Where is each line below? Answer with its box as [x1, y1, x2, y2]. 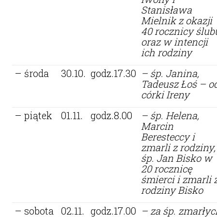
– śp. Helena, [141, 108, 199, 122]
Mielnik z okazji [141, 14, 212, 27]
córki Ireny [141, 88, 189, 101]
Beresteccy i [141, 130, 195, 143]
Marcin [141, 119, 173, 132]
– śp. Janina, [141, 66, 199, 79]
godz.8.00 [91, 108, 132, 122]
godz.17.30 [91, 66, 136, 79]
